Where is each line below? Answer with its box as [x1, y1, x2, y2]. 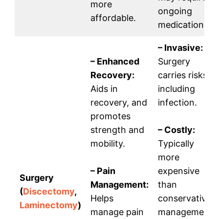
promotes [90, 111, 131, 122]
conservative [158, 193, 211, 204]
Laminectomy [20, 200, 78, 211]
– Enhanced [90, 56, 139, 67]
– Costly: [158, 125, 195, 135]
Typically [158, 138, 194, 149]
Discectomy [23, 186, 74, 197]
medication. [158, 20, 206, 30]
